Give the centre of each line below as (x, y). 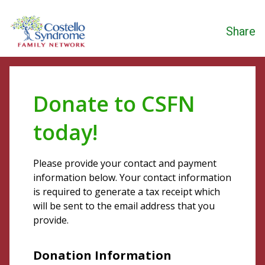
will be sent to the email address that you (124, 206)
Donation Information (102, 255)
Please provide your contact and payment (125, 163)
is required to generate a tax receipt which (127, 192)
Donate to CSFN (114, 104)
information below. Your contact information (132, 177)
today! (65, 132)
